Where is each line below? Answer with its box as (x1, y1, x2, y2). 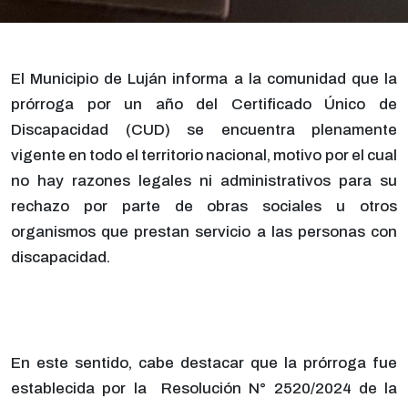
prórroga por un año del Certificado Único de (11, 96, 397, 114)
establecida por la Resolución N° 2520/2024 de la (11, 380, 397, 398)
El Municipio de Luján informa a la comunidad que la (11, 70, 397, 88)
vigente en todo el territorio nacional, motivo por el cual (11, 147, 397, 165)
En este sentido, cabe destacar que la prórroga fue (11, 354, 397, 372)
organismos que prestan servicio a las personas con (11, 223, 397, 241)
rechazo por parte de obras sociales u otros (11, 198, 397, 216)
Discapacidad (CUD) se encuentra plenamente (11, 121, 397, 139)
